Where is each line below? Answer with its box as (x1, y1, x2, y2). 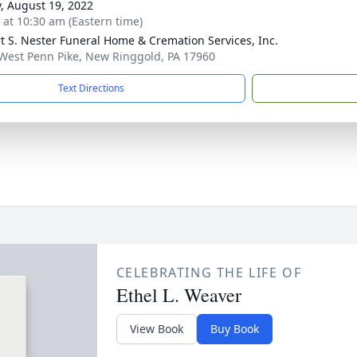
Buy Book (210, 321, 259, 336)
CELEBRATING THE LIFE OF (116, 264, 302, 281)
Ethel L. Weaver (116, 282, 241, 308)
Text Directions (58, 81, 124, 95)
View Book (129, 321, 183, 336)
